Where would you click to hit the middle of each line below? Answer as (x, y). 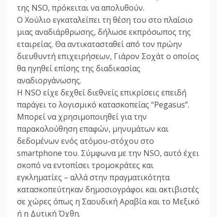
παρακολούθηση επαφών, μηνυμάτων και (93, 129)
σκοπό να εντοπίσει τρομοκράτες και (85, 165)
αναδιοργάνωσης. (49, 81)
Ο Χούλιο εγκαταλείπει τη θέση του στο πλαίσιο (105, 20)
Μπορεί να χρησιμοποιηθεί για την (82, 117)
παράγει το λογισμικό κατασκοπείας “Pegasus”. (103, 105)
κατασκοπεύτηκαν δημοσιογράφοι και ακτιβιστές (108, 190)
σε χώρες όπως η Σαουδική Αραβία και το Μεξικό (108, 202)
